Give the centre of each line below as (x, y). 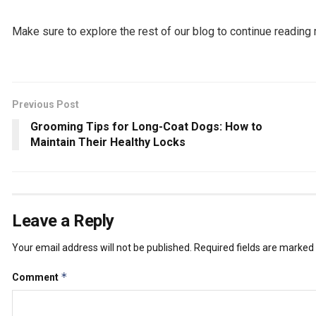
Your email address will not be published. (102, 247)
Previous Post (45, 104)
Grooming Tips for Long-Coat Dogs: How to (146, 126)
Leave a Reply (63, 220)
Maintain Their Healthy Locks (108, 142)
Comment (36, 277)
